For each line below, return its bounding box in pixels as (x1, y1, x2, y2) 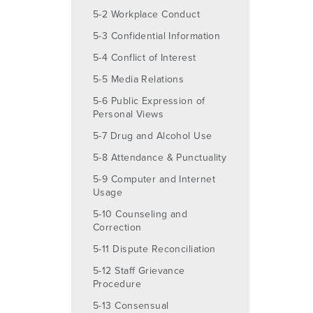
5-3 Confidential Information (93, 29, 221, 42)
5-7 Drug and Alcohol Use (93, 129, 212, 142)
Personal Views (93, 108, 164, 120)
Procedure (93, 277, 141, 290)
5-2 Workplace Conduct (93, 8, 201, 20)
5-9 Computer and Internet (93, 173, 215, 185)
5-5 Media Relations (93, 73, 184, 85)
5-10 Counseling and (93, 208, 188, 220)
